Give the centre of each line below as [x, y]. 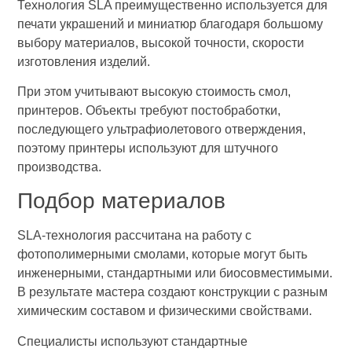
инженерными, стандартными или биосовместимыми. [175, 273]
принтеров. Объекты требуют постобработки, [149, 111]
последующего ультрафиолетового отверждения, [162, 130]
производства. [60, 167]
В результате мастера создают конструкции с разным [173, 292]
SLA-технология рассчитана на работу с [135, 236]
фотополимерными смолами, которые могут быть [163, 255]
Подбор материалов [122, 201]
